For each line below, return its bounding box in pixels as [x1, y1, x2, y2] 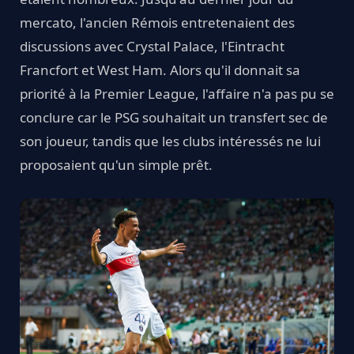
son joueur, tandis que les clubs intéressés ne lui [20, 131, 321, 150]
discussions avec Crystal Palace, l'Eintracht [20, 36, 284, 55]
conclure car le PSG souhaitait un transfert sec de [20, 107, 328, 126]
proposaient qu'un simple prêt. [20, 155, 213, 174]
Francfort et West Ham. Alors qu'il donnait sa [20, 60, 300, 79]
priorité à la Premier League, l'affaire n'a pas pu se [20, 84, 334, 103]
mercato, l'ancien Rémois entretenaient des [20, 13, 295, 32]
